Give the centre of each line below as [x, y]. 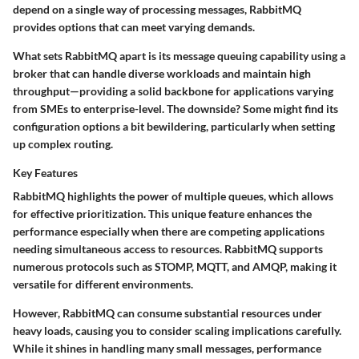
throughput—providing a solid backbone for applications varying [173, 91]
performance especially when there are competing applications [169, 231]
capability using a [301, 55]
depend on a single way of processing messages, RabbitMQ [157, 9]
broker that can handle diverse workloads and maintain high [162, 73]
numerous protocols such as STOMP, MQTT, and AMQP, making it [175, 266]
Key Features [45, 172]
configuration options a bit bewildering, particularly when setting [174, 126]
